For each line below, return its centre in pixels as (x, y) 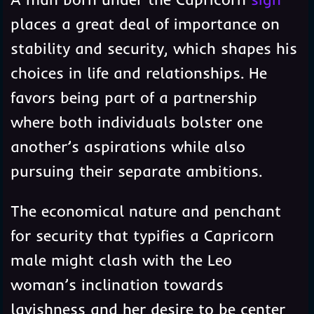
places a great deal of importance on (145, 24)
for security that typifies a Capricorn (142, 236)
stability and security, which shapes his (153, 49)
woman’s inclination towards (117, 285)
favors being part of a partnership (134, 98)
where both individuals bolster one (136, 122)
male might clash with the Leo (121, 260)
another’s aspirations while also (128, 147)
